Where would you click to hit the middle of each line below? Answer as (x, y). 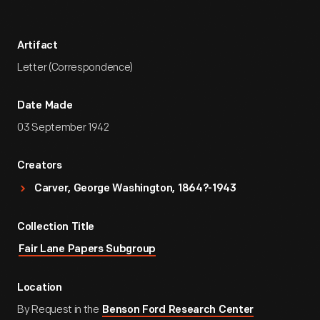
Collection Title (56, 227)
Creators (40, 166)
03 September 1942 (63, 127)
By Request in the (59, 310)
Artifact (37, 46)
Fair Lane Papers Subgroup (87, 250)
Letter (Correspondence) (75, 67)
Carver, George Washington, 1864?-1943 (135, 189)
